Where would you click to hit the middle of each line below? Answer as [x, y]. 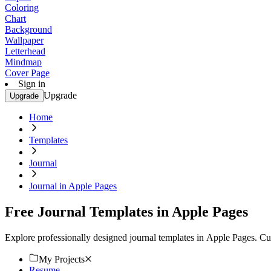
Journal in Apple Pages [73, 186]
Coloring [22, 8]
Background [28, 29]
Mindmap [23, 62]
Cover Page [27, 73]
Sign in [32, 84]
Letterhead [25, 51]
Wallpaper [24, 40]
